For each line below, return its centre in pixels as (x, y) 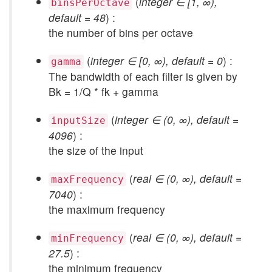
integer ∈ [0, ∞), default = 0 (157, 60)
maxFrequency (87, 179)
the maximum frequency (107, 209)
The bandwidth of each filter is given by (143, 76)
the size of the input (96, 150)
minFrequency (87, 238)
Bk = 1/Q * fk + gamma (104, 91)
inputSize (78, 121)
